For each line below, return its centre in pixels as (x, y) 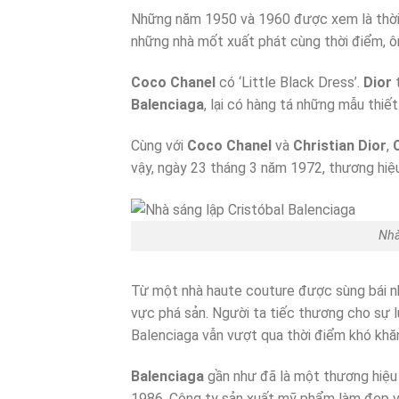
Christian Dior (340, 145)
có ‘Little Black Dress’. (289, 82)
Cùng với (159, 145)
